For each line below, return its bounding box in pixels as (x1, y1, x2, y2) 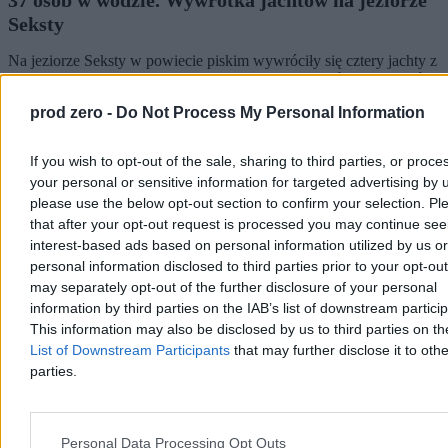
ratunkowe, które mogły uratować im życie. (8, 105, 282, 123)
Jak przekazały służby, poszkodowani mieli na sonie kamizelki (8, 87, 401, 105)
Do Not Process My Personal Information (116, 103, 425, 121)
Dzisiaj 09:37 (8, 201, 92, 219)
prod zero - (30, 103, 116, 121)
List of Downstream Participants (30, 341, 230, 358)
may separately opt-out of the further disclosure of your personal (30, 278, 437, 295)
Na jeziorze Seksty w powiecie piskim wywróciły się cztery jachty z (8, 51, 437, 69)
